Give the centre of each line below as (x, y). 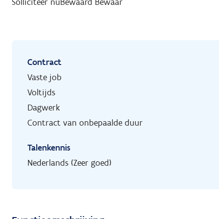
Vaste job (44, 77)
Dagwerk (44, 108)
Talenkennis (49, 148)
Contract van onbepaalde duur (85, 123)
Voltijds (41, 93)
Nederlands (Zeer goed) (69, 163)
